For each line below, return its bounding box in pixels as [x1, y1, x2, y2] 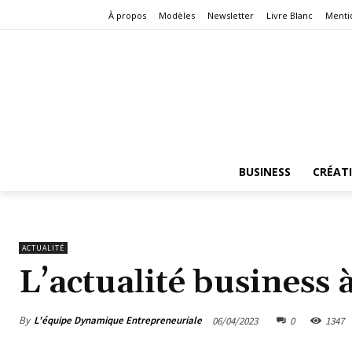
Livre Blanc [266, 9, 313, 22]
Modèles [159, 9, 195, 22]
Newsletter [207, 9, 254, 22]
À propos [108, 9, 146, 22]
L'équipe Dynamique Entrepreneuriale [34, 313, 202, 328]
